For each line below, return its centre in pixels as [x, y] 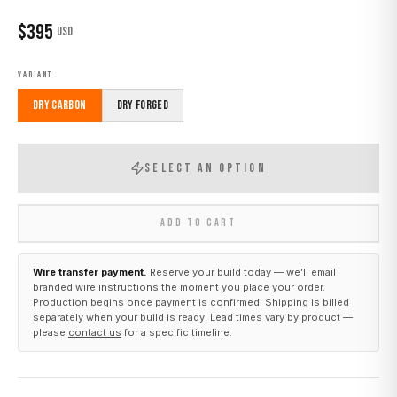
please [51, 332]
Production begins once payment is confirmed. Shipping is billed [191, 302]
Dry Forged [142, 105]
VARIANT [35, 74]
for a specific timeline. [177, 332]
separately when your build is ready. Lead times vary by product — [193, 317]
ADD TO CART [198, 222]
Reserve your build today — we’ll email [241, 272]
